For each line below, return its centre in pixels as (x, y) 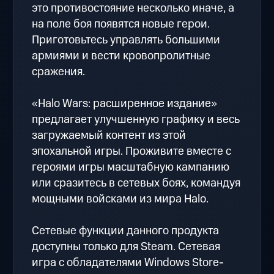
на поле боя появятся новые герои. (121, 24)
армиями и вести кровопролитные (121, 56)
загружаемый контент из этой (109, 135)
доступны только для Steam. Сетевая (126, 246)
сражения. (59, 72)
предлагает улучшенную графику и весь (136, 119)
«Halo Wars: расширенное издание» (125, 103)
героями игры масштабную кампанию (131, 167)
